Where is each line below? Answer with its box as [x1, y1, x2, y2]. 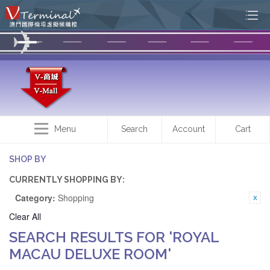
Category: [15, 192, 55, 204]
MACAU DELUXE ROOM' [9, 245, 171, 263]
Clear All [9, 210, 41, 222]
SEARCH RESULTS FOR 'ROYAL [9, 228, 219, 246]
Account [172, 124, 206, 134]
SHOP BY [9, 154, 46, 164]
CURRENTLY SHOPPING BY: [9, 175, 125, 184]
